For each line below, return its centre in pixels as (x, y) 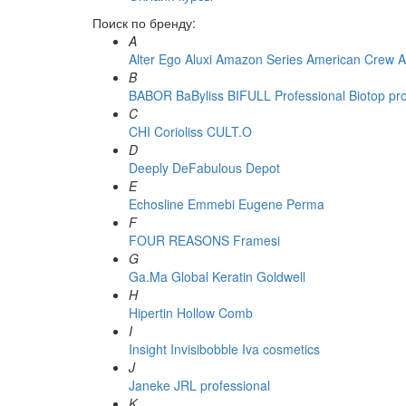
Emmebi (211, 204)
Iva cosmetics (281, 349)
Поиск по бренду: (144, 23)
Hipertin (151, 313)
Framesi (256, 240)
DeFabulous (207, 168)
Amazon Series (259, 59)
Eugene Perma (281, 204)
